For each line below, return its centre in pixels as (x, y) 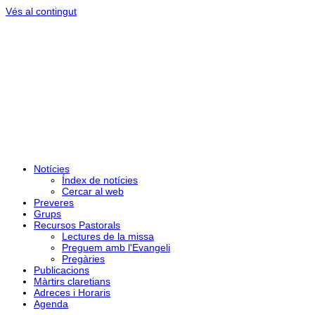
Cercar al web (93, 191)
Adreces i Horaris (72, 292)
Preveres (54, 202)
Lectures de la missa (108, 236)
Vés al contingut (41, 11)
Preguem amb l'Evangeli (116, 247)
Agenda (51, 304)
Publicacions (62, 270)
